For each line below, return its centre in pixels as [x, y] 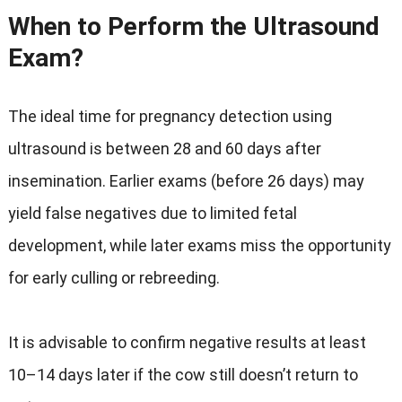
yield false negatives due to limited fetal [152, 213]
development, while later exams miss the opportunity [199, 245]
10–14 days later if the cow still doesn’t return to [183, 375]
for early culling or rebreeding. [114, 278]
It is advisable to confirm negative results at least [187, 342]
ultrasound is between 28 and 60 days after [164, 149]
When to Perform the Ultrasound [193, 26]
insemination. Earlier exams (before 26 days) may [186, 181]
